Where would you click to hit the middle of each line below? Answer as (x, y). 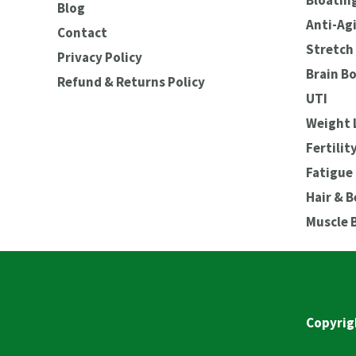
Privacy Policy (100, 57)
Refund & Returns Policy (131, 81)
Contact (82, 32)
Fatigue (329, 173)
